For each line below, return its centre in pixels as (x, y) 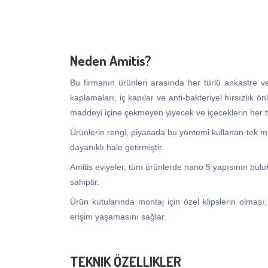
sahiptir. (85, 182)
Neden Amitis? (111, 60)
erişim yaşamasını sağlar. (118, 216)
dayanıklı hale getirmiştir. (117, 147)
